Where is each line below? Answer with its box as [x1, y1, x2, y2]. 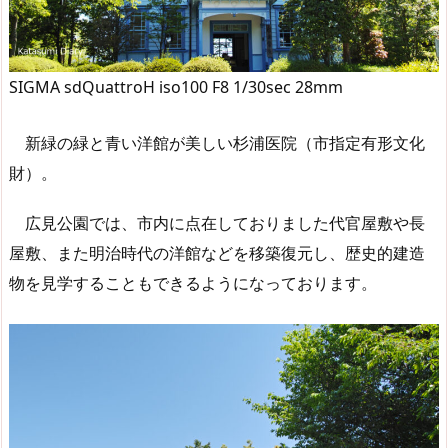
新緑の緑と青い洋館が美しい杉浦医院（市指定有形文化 [9, 131, 425, 154]
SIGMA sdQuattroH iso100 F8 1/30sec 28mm [9, 76, 343, 98]
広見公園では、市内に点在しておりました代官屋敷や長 [9, 212, 425, 235]
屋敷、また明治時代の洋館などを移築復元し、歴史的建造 [9, 242, 425, 265]
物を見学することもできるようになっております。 [9, 272, 377, 295]
